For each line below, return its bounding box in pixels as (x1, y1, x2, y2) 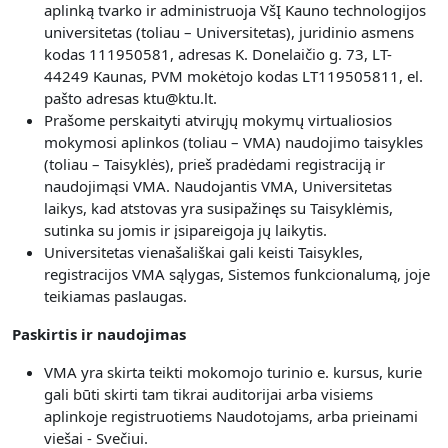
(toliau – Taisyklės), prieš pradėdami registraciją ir (44, 154, 385, 174)
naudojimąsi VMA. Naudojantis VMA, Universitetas (44, 176, 392, 196)
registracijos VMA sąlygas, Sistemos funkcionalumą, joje (44, 264, 430, 284)
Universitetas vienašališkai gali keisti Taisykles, (44, 242, 363, 262)
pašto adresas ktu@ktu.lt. (44, 88, 217, 108)
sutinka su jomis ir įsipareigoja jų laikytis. (44, 220, 327, 240)
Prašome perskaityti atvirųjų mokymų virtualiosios (44, 110, 392, 130)
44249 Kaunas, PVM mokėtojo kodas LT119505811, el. (44, 66, 423, 86)
